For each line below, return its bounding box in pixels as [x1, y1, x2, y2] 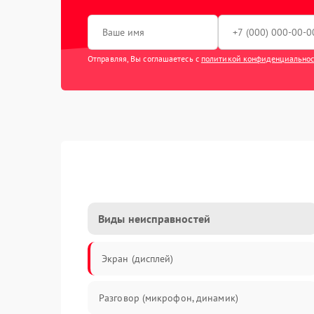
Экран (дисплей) [102, 252, 174, 265]
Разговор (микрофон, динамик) [99, 292, 238, 304]
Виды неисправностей [98, 212, 210, 226]
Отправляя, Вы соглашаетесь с [88, 53, 201, 64]
